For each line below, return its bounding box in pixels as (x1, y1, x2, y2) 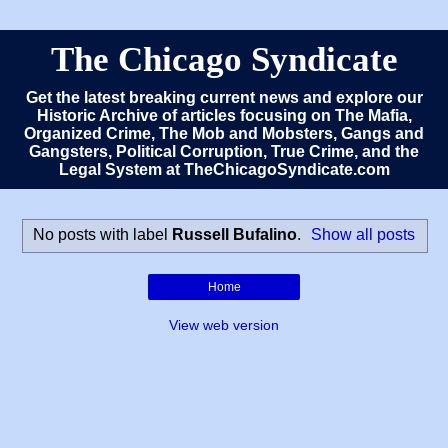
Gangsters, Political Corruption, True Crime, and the (29, 143, 419, 160)
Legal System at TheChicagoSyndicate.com (58, 161, 390, 178)
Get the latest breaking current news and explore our (25, 89, 423, 106)
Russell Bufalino (171, 225, 297, 243)
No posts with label (32, 225, 172, 243)
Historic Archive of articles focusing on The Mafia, (36, 107, 412, 124)
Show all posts (311, 225, 416, 243)
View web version (169, 316, 279, 333)
